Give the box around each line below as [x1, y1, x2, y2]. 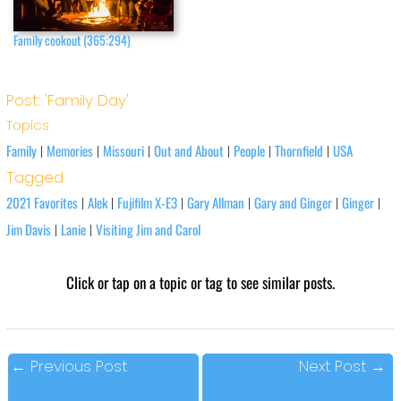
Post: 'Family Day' [5, 90, 129, 112]
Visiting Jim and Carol [95, 219, 200, 240]
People [233, 141, 265, 161]
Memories [46, 141, 93, 161]
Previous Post [26, 355, 128, 378]
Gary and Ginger [253, 192, 332, 213]
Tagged [5, 166, 64, 189]
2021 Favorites [5, 192, 78, 213]
